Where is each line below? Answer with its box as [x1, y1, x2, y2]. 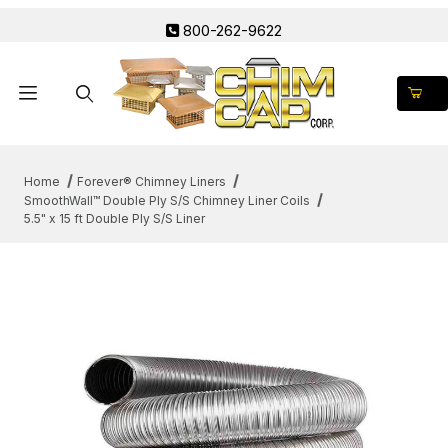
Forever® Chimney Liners [76, 173, 226, 189]
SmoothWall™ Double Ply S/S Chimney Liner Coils [24, 192, 310, 208]
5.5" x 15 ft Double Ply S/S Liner [24, 210, 205, 226]
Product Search [29, 152, 133, 170]
